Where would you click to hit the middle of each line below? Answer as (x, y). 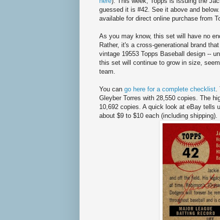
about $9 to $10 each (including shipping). (158, 116)
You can (112, 89)
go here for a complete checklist (170, 89)
